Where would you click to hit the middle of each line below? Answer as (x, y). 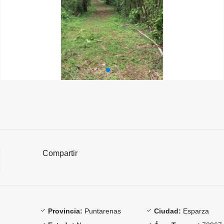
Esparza (195, 211)
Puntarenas (101, 211)
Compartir (60, 153)
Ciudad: (168, 211)
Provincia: (65, 211)
